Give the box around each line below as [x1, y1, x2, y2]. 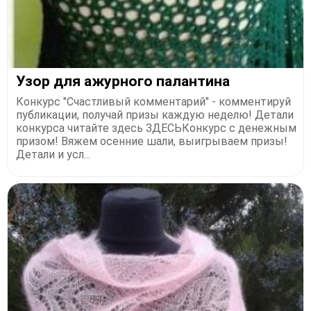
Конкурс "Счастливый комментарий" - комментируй [16, 95, 291, 109]
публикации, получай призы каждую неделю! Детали [16, 108, 294, 122]
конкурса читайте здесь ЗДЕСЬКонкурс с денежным [16, 121, 296, 135]
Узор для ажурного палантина [16, 73, 230, 90]
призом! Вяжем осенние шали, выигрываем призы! [16, 135, 287, 149]
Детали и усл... [16, 148, 90, 162]
